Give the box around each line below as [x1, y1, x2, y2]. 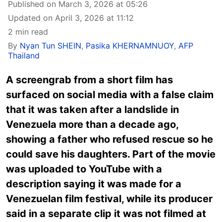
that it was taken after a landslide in [6, 104, 179, 115]
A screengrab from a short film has [6, 74, 173, 86]
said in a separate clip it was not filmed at [6, 208, 206, 220]
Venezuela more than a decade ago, [6, 118, 178, 130]
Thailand [8, 51, 40, 60]
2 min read [8, 27, 48, 37]
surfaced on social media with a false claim [6, 89, 214, 101]
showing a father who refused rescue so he [6, 133, 213, 145]
